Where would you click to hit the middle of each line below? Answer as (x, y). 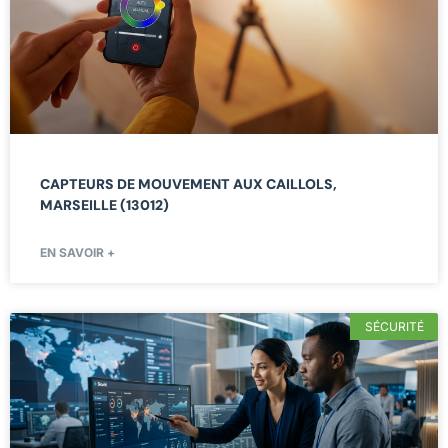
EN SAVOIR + (77, 253)
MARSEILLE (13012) (104, 205)
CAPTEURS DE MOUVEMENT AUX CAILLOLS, (188, 184)
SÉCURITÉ (394, 326)
